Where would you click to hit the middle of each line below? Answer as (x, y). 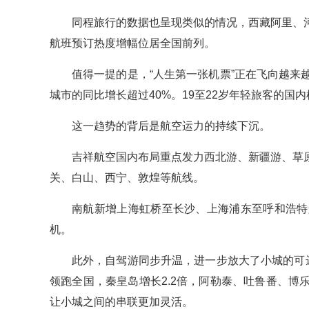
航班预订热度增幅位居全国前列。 (132, 43)
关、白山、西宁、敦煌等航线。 (127, 178)
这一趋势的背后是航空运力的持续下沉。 (171, 126)
